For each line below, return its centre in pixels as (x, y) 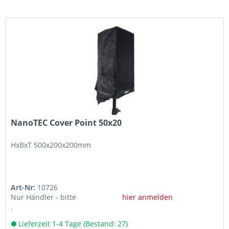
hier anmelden (147, 197)
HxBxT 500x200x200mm (51, 145)
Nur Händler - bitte (44, 197)
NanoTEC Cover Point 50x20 (66, 123)
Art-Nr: (24, 188)
